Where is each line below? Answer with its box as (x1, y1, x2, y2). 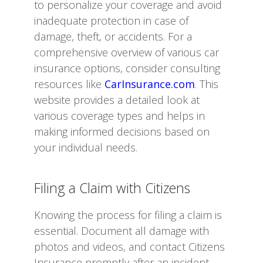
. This (195, 77, 218, 92)
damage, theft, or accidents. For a (34, 29, 192, 44)
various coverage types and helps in (34, 109, 205, 123)
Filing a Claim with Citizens (34, 178, 190, 197)
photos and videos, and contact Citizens (34, 239, 225, 254)
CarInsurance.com (104, 77, 195, 92)
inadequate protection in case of (34, 14, 188, 28)
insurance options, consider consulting (34, 61, 220, 76)
